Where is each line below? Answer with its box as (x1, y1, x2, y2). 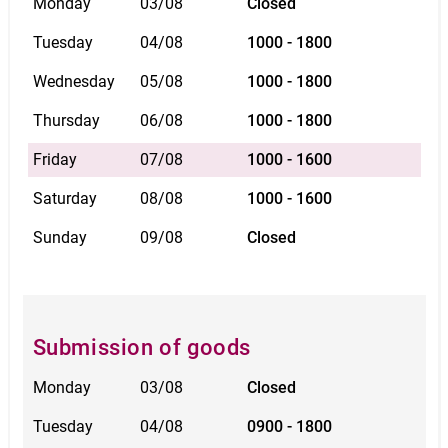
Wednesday (32, 72, 115, 92)
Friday (32, 150, 77, 170)
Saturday (32, 189, 97, 209)
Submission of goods (32, 335, 251, 361)
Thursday (32, 111, 100, 131)
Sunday (32, 228, 87, 248)
